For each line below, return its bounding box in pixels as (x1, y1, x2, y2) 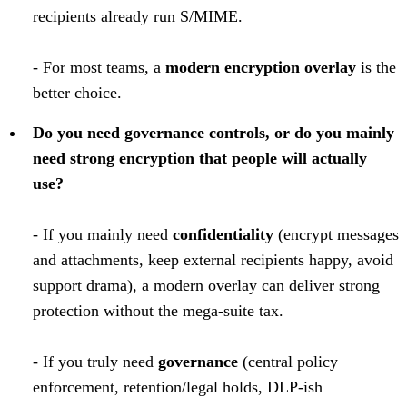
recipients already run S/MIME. (33, 6, 243, 25)
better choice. (33, 83, 122, 102)
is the (356, 57, 396, 76)
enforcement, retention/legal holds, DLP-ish (33, 377, 323, 396)
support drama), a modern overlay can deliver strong (33, 275, 380, 294)
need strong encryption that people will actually (33, 148, 367, 167)
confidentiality (173, 224, 273, 243)
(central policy (238, 352, 338, 371)
